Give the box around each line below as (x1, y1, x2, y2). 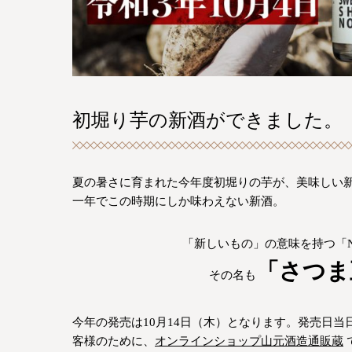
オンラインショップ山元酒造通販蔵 (155, 335, 343, 348)
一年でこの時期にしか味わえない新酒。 (72, 195, 284, 208)
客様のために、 (72, 335, 155, 348)
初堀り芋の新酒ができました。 (72, 110, 343, 131)
